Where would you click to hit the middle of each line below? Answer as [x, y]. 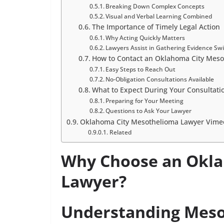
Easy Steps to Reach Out [141, 69]
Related [120, 132]
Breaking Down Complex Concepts [155, 6]
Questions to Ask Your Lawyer [149, 110]
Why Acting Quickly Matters [145, 37]
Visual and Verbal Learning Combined [159, 16]
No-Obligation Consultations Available [160, 79]
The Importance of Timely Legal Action [156, 26]
